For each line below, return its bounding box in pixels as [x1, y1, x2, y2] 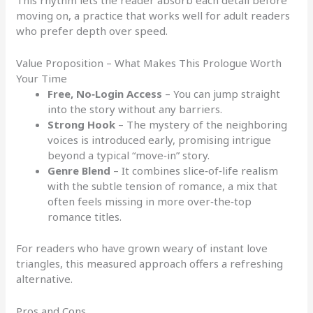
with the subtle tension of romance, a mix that [48, 179, 278, 194]
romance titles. [48, 210, 122, 224]
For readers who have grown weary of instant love [16, 240, 268, 255]
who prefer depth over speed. [16, 24, 168, 38]
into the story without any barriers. [48, 102, 223, 117]
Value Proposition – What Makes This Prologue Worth [16, 56, 282, 71]
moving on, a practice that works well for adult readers [16, 8, 291, 23]
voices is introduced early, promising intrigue [48, 133, 272, 147]
